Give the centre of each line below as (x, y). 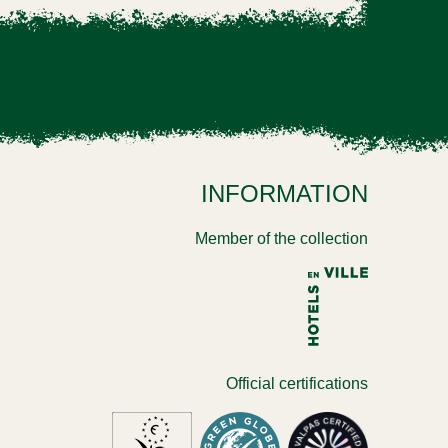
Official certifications (297, 383)
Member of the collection (281, 238)
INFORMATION (284, 193)
